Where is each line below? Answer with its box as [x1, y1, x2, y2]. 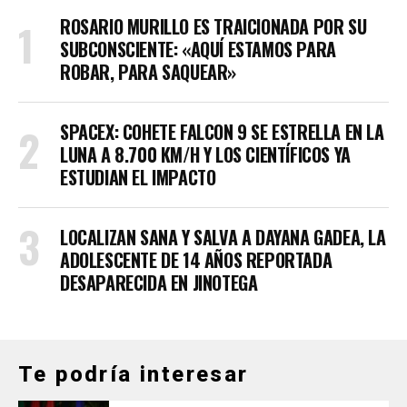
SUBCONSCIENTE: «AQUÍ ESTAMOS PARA [60, 35, 336, 63]
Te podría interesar [18, 361, 249, 387]
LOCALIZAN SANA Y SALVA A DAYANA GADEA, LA [60, 223, 386, 251]
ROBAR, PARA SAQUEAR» [60, 57, 237, 85]
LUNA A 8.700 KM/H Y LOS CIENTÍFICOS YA [60, 140, 351, 168]
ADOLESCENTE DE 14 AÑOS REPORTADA [60, 245, 333, 273]
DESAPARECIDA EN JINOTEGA [60, 268, 258, 296]
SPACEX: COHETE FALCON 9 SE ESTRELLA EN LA [60, 117, 384, 145]
